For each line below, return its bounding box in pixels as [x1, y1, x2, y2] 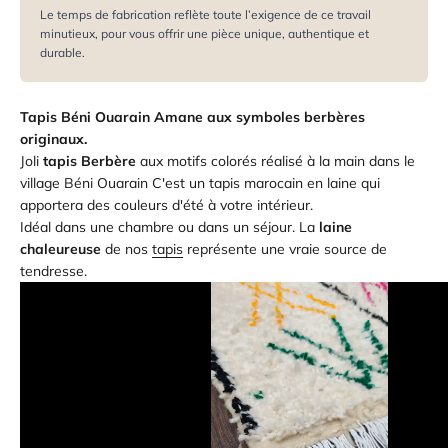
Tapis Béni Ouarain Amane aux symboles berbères [20, 108, 365, 126]
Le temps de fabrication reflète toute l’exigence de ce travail [40, 7, 371, 22]
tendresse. [20, 262, 87, 280]
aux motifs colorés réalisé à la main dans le [136, 152, 415, 170]
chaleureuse [20, 240, 101, 258]
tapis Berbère [43, 152, 136, 170]
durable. [40, 45, 85, 60]
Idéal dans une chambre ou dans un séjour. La [20, 218, 319, 236]
